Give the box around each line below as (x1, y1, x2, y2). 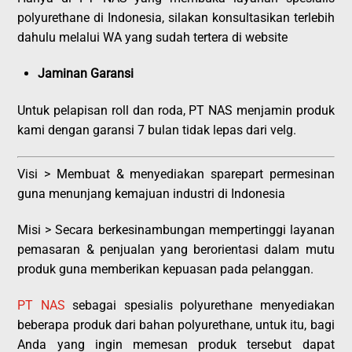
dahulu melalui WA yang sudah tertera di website (17, 30, 288, 46)
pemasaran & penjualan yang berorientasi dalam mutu (17, 242, 335, 258)
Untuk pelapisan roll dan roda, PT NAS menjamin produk (17, 103, 335, 119)
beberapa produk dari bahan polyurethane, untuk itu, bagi (17, 317, 335, 332)
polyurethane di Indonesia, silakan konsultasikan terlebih (17, 10, 335, 26)
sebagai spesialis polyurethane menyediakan (64, 297, 335, 313)
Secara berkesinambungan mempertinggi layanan (55, 222, 335, 238)
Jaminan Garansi (38, 66, 134, 82)
